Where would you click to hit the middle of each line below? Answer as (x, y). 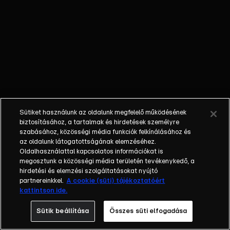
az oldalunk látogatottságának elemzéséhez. (88, 142)
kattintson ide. (44, 191)
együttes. (31, 45)
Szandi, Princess (42, 33)
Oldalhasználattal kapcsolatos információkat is (92, 152)
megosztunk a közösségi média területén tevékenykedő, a (107, 161)
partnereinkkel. (42, 181)
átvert (25, 8)
